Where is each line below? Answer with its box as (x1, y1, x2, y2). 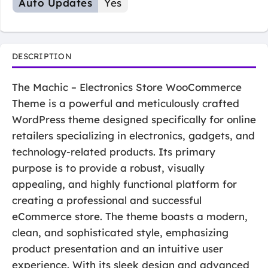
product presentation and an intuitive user (12, 242, 223, 255)
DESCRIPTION (12, 50, 72, 61)
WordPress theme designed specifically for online (12, 112, 256, 126)
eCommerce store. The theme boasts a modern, (12, 209, 248, 223)
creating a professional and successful (12, 193, 202, 206)
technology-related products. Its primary (12, 145, 215, 158)
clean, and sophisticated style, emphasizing (12, 226, 229, 239)
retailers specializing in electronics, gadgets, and (12, 129, 255, 142)
